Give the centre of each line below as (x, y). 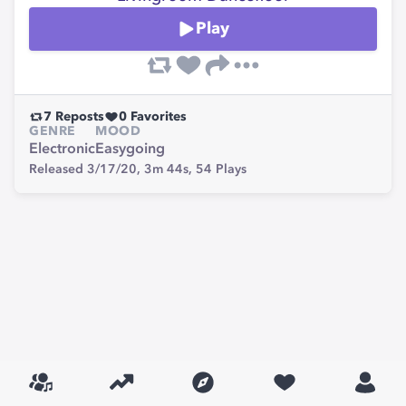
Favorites (157, 117)
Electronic (62, 150)
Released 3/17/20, (87, 169)
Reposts (78, 117)
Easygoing (130, 150)
